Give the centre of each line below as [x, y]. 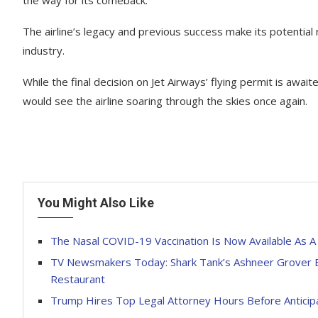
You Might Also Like [96, 203]
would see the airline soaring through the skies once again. [165, 101]
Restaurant [78, 279]
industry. [44, 50]
